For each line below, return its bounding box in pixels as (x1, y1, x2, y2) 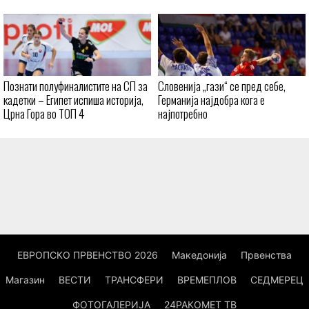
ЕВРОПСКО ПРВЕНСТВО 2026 (17, 249, 158, 261)
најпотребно (158, 105, 208, 123)
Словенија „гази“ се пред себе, (158, 77, 286, 95)
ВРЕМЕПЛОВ (177, 274, 237, 286)
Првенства (241, 249, 292, 261)
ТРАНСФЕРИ (105, 274, 163, 286)
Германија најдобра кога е (158, 91, 265, 109)
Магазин (6, 274, 45, 286)
